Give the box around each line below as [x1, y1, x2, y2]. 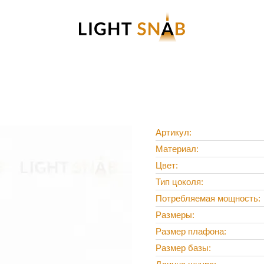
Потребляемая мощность [156, 193, 258, 204]
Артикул [156, 127, 189, 138]
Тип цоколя [156, 177, 201, 187]
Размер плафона [156, 226, 224, 237]
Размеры [156, 210, 192, 220]
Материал [156, 144, 196, 154]
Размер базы [156, 243, 209, 253]
